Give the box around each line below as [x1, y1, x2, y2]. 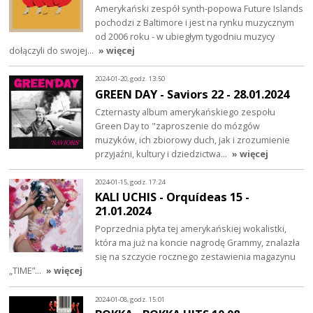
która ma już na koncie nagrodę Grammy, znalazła [95, 236, 300, 249]
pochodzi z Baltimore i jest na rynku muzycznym [95, 15, 295, 29]
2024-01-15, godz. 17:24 [95, 177, 166, 187]
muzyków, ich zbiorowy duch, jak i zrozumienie [95, 133, 291, 146]
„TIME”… [9, 264, 44, 277]
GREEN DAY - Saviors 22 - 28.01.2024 [95, 85, 290, 102]
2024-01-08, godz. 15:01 [95, 294, 166, 304]
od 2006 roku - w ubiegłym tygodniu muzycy [95, 29, 275, 43]
